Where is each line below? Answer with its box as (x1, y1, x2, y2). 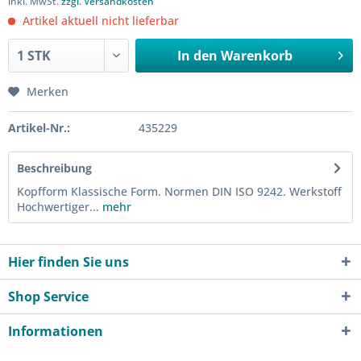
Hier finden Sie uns (8, 253, 129, 271)
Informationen (8, 322, 103, 340)
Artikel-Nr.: (8, 120, 70, 135)
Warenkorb (220, 47, 293, 64)
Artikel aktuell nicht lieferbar (19, 13, 179, 28)
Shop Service (8, 288, 89, 305)
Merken (27, 84, 68, 99)
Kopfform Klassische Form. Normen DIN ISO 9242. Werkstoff (17, 184, 342, 199)
